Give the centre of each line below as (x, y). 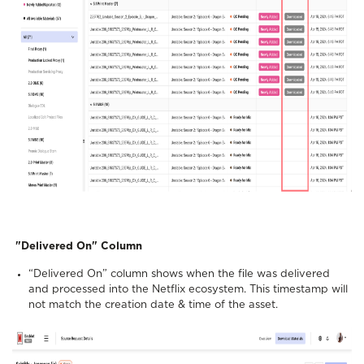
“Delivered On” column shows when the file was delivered (179, 274)
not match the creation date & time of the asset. (155, 305)
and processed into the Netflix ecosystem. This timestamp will (188, 289)
